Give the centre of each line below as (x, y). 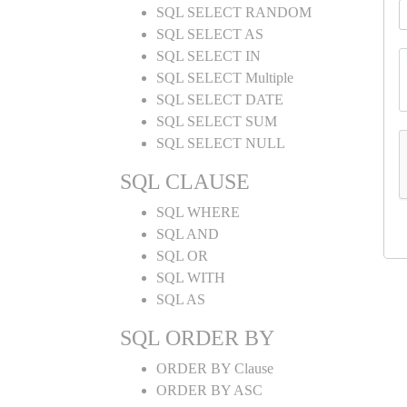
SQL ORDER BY (197, 338)
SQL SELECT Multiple (225, 78)
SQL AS (181, 299)
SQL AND (188, 234)
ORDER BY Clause (215, 368)
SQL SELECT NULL (221, 143)
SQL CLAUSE (185, 182)
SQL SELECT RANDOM (234, 12)
